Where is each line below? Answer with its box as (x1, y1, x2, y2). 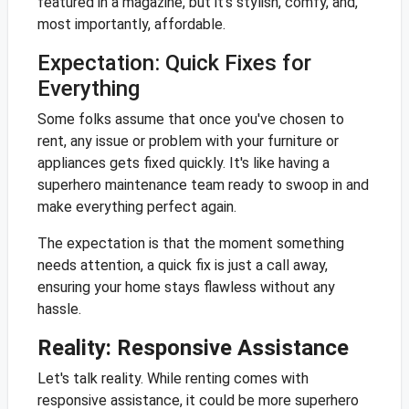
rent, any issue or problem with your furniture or (37, 132, 339, 151)
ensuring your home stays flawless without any (37, 278, 335, 297)
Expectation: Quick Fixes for (37, 50, 311, 77)
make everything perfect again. (37, 198, 236, 216)
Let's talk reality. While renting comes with (37, 370, 309, 388)
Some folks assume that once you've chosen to (37, 110, 344, 129)
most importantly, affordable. (37, 16, 225, 34)
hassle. (37, 300, 81, 319)
